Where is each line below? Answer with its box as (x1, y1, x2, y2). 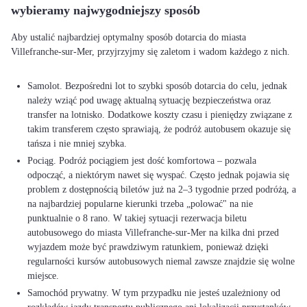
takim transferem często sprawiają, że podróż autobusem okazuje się (27, 124, 291, 134)
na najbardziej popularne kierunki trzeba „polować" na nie (27, 199, 253, 209)
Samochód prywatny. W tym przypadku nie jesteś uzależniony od (27, 288, 280, 298)
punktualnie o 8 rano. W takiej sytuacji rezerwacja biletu (27, 213, 247, 223)
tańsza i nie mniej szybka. (27, 138, 127, 149)
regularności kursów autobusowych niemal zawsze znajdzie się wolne (27, 256, 295, 267)
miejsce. (27, 271, 59, 281)
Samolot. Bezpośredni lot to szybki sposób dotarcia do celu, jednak (27, 81, 287, 91)
